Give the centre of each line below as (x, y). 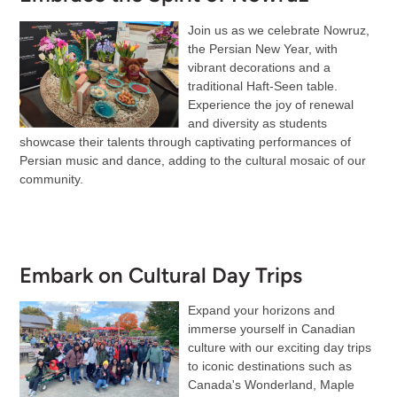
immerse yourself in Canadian (271, 328)
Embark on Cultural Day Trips (160, 275)
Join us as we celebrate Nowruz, (278, 30)
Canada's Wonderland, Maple (271, 384)
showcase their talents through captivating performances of (185, 141)
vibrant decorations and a (259, 67)
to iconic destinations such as (269, 366)
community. (51, 179)
